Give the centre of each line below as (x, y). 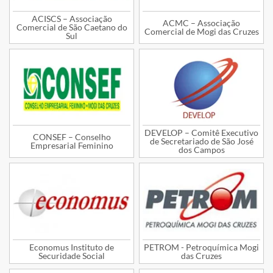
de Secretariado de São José (201, 141)
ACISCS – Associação (72, 18)
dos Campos (201, 150)
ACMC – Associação (201, 23)
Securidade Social (72, 255)
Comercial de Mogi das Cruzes (201, 31)
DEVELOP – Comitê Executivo (201, 133)
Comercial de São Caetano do (72, 27)
